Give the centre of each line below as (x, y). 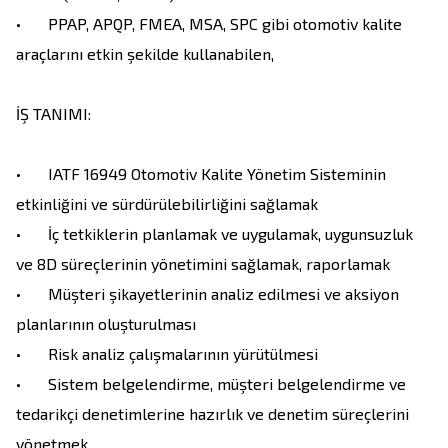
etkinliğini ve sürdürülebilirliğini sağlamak (167, 204)
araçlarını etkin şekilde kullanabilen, (147, 54)
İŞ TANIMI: (53, 114)
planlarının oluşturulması (106, 324)
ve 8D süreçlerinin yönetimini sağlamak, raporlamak (203, 264)
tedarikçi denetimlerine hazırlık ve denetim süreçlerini (214, 414)
